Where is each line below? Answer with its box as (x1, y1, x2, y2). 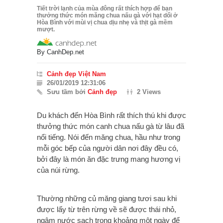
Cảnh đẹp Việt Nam (47, 70, 106, 78)
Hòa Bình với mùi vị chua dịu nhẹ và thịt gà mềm (37, 18, 173, 26)
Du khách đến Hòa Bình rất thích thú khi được (37, 111, 186, 119)
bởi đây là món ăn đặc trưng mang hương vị (37, 154, 180, 163)
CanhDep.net (47, 48, 84, 56)
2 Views (137, 88, 161, 96)
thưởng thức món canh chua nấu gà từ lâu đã (37, 121, 184, 130)
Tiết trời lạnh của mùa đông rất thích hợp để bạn (37, 4, 172, 12)
